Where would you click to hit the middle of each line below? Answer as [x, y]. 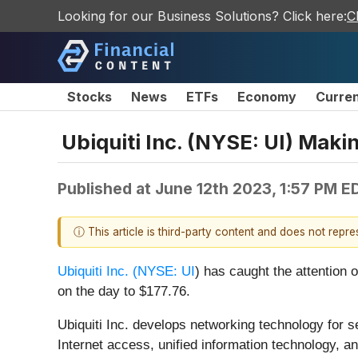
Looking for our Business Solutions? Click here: [202, 16]
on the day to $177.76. [124, 292]
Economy [267, 97]
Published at [106, 188]
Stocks [89, 97]
